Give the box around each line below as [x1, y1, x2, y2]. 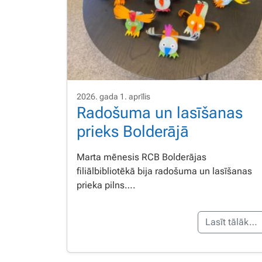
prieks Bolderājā [77, 122, 189, 142]
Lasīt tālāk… [205, 216, 257, 228]
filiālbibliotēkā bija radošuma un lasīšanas [77, 166, 252, 177]
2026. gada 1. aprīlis [77, 92, 150, 102]
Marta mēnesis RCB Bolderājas [77, 151, 206, 163]
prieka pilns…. [77, 180, 136, 191]
